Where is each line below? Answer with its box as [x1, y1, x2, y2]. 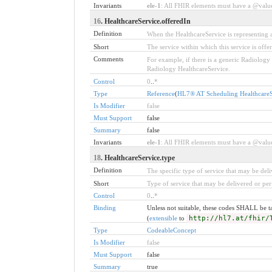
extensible [149, 214, 177, 222]
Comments [93, 55, 123, 63]
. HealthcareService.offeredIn [100, 16, 191, 25]
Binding [93, 203, 116, 211]
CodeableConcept [146, 226, 196, 234]
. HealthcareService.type [100, 153, 175, 162]
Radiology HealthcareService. [146, 64, 230, 72]
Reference [146, 89, 175, 97]
